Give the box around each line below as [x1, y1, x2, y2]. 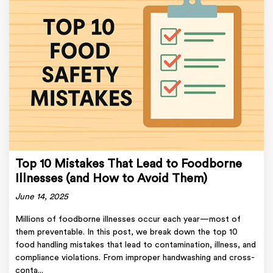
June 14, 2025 [15, 193, 68, 202]
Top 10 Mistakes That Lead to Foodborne [15, 158, 242, 171]
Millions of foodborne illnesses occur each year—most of [15, 215, 241, 224]
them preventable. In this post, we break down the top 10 [15, 228, 238, 237]
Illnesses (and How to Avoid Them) [15, 172, 207, 185]
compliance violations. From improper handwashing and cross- [15, 253, 255, 263]
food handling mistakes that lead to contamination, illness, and [15, 241, 256, 250]
